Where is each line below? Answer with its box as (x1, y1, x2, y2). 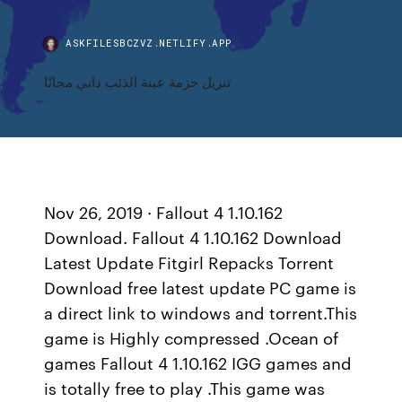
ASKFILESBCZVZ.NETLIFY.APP (66, 36, 232, 49)
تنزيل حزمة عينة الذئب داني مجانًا (44, 72, 232, 91)
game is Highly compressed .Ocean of (44, 326, 339, 349)
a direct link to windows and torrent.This (44, 301, 358, 324)
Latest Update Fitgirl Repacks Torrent (44, 250, 335, 274)
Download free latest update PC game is (44, 275, 357, 299)
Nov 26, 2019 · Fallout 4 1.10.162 (44, 200, 284, 223)
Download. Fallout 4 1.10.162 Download (44, 225, 343, 249)
